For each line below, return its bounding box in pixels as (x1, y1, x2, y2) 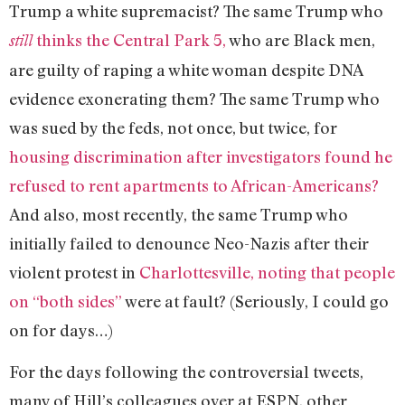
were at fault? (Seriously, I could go (125, 290, 389, 311)
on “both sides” (9, 290, 125, 311)
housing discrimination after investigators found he (9, 146, 392, 166)
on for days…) (9, 319, 113, 340)
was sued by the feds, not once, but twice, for (9, 117, 337, 137)
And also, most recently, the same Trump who (9, 203, 348, 224)
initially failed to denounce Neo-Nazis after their (9, 232, 369, 253)
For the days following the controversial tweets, (9, 362, 363, 382)
